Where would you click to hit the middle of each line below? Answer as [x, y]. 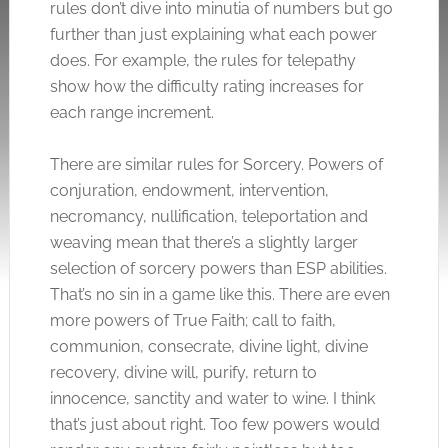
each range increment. [131, 112]
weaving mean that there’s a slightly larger [203, 242]
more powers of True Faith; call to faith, [192, 320]
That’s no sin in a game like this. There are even [219, 294]
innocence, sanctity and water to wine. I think [212, 398]
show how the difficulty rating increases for [206, 86]
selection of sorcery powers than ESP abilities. [218, 268]
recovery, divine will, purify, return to [183, 372]
